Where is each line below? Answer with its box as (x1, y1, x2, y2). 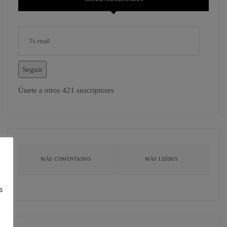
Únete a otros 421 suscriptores (18, 86, 114, 95)
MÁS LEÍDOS (145, 156, 178, 162)
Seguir (22, 65, 43, 74)
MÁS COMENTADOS (41, 156, 91, 162)
